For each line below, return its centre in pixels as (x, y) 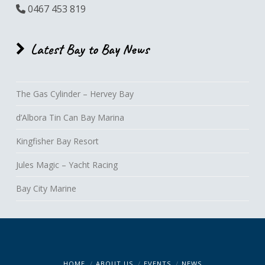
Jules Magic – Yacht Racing (67, 165)
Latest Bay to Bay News (90, 49)
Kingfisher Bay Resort (57, 141)
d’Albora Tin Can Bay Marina (70, 117)
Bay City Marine (46, 189)
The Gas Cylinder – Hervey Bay (75, 93)
